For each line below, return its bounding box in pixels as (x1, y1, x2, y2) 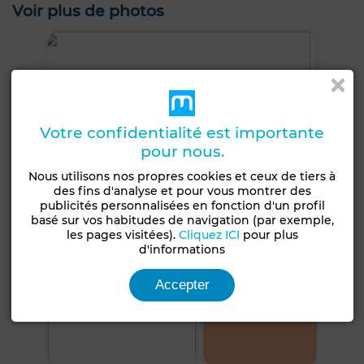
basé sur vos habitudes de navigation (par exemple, (30, 213, 334, 227)
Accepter (154, 277, 210, 292)
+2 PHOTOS (213, 298, 308, 318)
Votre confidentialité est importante (40, 123, 325, 142)
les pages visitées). (66, 227, 179, 242)
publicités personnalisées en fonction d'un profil (39, 198, 325, 213)
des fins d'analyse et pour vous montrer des (53, 184, 311, 198)
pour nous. (140, 142, 224, 161)
